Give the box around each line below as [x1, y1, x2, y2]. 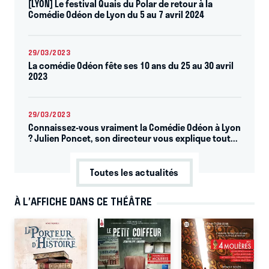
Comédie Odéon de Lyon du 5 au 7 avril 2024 [28, 7, 204, 22]
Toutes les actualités [90, 165, 179, 180]
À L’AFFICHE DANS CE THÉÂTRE [14, 195, 152, 208]
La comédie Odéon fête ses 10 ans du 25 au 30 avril [28, 58, 234, 73]
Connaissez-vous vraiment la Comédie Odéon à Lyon [28, 120, 241, 135]
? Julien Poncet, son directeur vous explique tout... [28, 131, 238, 146]
